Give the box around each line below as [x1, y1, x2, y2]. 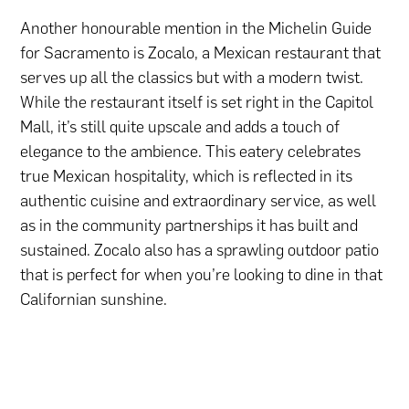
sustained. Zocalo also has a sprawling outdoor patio [20, 240, 380, 261]
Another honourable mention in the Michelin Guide [20, 18, 372, 39]
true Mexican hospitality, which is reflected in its [20, 166, 353, 187]
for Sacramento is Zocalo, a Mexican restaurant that [20, 43, 382, 64]
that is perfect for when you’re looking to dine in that [20, 265, 383, 286]
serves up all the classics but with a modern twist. [20, 68, 364, 89]
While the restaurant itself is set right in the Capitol [20, 92, 374, 113]
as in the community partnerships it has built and [20, 215, 359, 236]
